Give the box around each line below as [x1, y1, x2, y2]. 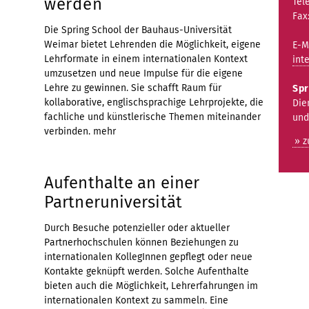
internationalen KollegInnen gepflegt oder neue [44, 250, 252, 263]
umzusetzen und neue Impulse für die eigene [44, 67, 243, 79]
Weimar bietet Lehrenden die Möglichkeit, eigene [44, 38, 261, 50]
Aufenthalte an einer [44, 172, 200, 192]
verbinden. [44, 125, 90, 137]
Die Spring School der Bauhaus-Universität [44, 23, 232, 36]
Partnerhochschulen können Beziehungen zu [44, 236, 239, 248]
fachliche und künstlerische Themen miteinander [44, 110, 261, 123]
